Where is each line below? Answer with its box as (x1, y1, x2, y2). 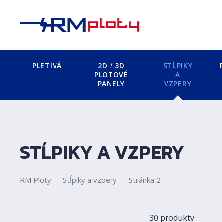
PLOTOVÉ (94, 70, 128, 79)
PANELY (97, 79, 125, 88)
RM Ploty (20, 175, 51, 185)
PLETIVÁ (32, 61, 62, 70)
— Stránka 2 (117, 175, 161, 185)
